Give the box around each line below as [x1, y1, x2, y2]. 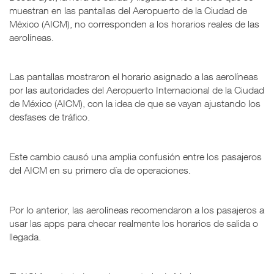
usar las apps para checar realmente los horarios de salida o [9, 217, 258, 229]
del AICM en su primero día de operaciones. [9, 164, 191, 176]
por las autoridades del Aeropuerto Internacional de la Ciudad [9, 84, 264, 95]
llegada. [9, 231, 41, 242]
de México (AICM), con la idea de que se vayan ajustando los [9, 97, 261, 109]
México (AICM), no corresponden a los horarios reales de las [9, 18, 259, 29]
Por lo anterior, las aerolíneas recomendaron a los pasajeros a [9, 204, 264, 215]
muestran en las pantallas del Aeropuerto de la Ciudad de [9, 4, 247, 16]
